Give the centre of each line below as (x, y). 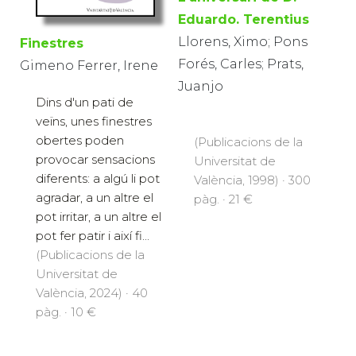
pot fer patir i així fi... (93, 236)
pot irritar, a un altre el (99, 217)
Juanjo (201, 86)
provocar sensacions (95, 160)
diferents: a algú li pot (98, 179)
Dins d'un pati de (85, 103)
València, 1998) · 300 (252, 180)
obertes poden (80, 141)
